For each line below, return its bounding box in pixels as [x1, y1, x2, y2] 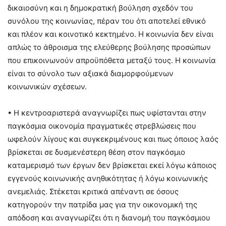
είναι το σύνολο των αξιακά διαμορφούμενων [8, 69, 174, 79]
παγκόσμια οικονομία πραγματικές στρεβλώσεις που [8, 121, 196, 131]
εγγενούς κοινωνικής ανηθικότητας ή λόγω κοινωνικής [8, 174, 208, 184]
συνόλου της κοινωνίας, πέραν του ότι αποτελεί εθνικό [8, 16, 206, 26]
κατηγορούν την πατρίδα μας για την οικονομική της [8, 200, 197, 210]
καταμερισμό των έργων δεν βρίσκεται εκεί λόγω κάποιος [8, 160, 216, 171]
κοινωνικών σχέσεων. [8, 82, 87, 92]
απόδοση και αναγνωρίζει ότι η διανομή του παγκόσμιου [8, 213, 210, 223]
